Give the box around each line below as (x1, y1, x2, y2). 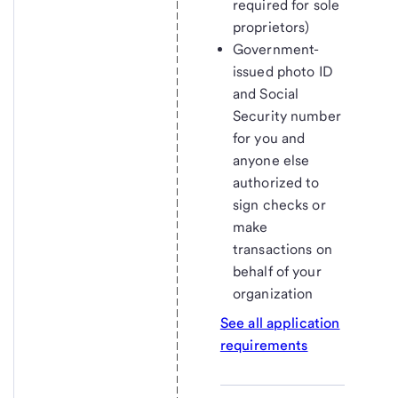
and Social (232, 85, 299, 103)
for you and (232, 130, 306, 147)
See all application (219, 314, 340, 332)
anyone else (232, 152, 310, 170)
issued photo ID (232, 63, 333, 81)
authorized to (232, 174, 320, 192)
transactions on (232, 241, 332, 259)
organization (232, 285, 314, 303)
